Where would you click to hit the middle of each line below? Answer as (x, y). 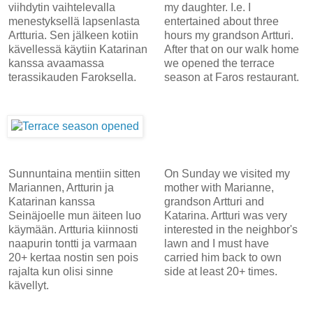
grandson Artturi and (214, 201)
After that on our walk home (231, 49)
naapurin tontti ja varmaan (73, 243)
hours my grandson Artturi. (228, 35)
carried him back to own (223, 257)
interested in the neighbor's (231, 229)
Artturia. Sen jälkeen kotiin (73, 35)
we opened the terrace (219, 63)
